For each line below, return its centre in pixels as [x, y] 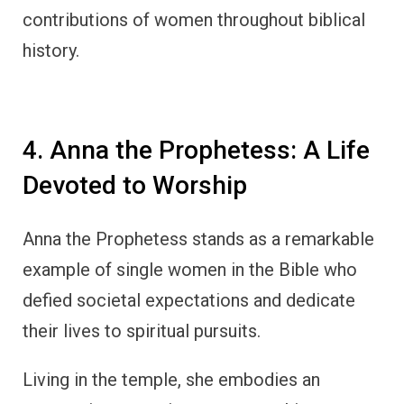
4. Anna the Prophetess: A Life [196, 151]
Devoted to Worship [135, 186]
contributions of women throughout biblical [194, 20]
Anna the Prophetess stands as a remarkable [198, 239]
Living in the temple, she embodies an [171, 379]
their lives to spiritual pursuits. [142, 331]
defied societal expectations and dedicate [189, 300]
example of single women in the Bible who [190, 269]
